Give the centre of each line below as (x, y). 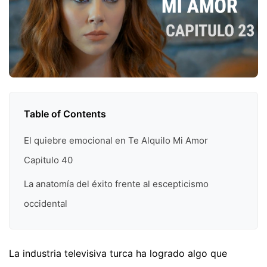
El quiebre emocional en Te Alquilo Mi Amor (116, 141)
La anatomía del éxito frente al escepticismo (116, 184)
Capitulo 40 (48, 160)
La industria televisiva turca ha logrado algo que (118, 254)
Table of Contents (65, 114)
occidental (46, 203)
